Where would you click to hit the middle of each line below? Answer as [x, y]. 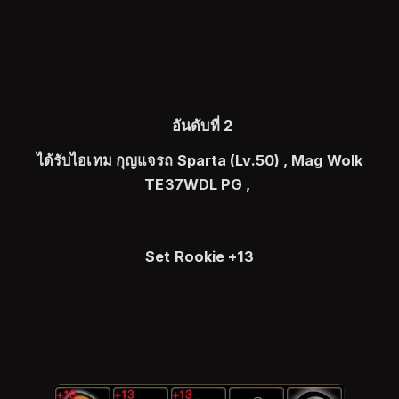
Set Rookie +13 [199, 256]
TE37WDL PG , [199, 184]
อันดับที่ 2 [204, 126]
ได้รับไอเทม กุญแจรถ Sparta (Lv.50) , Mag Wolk [199, 160]
